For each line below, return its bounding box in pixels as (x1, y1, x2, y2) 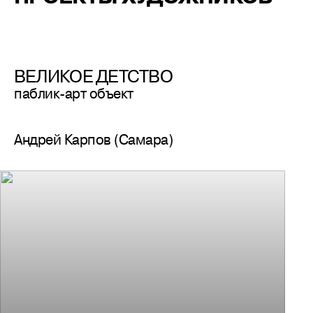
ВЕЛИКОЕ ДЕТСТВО (14, 64, 173, 88)
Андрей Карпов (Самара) (14, 129, 173, 150)
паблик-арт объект (14, 83, 133, 103)
